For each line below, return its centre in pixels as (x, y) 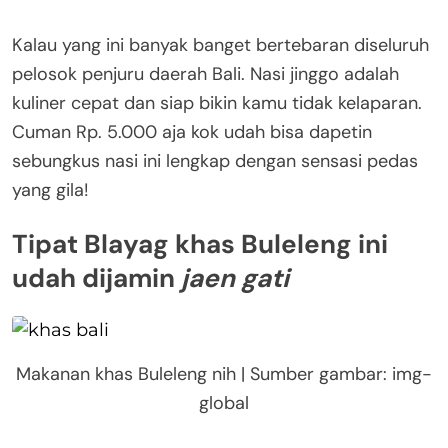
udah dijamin (96, 277)
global (224, 402)
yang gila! (50, 190)
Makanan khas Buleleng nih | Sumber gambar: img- (224, 373)
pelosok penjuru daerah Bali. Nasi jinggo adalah (205, 74)
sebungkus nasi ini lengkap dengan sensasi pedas (215, 161)
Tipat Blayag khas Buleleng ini (200, 243)
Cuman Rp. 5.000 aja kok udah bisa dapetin (192, 132)
